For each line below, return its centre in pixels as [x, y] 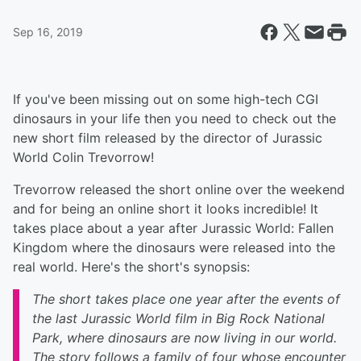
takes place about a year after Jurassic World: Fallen [173, 228]
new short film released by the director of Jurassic [168, 138]
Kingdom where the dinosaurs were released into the [174, 247]
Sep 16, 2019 [48, 32]
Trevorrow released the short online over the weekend [179, 189]
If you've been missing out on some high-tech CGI [166, 99]
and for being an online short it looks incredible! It [166, 209]
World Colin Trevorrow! [83, 157]
